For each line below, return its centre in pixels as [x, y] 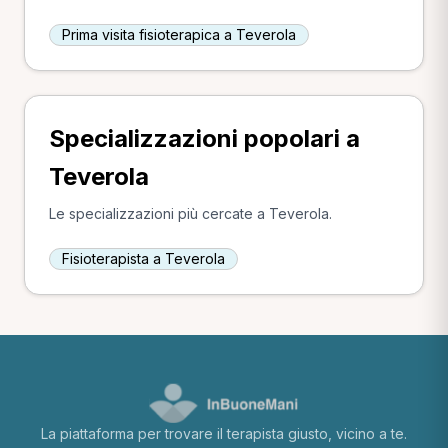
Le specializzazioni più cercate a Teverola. [190, 213]
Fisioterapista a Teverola [143, 258]
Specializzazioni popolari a [204, 138]
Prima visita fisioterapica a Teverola [179, 34]
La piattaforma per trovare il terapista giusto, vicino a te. [224, 433]
